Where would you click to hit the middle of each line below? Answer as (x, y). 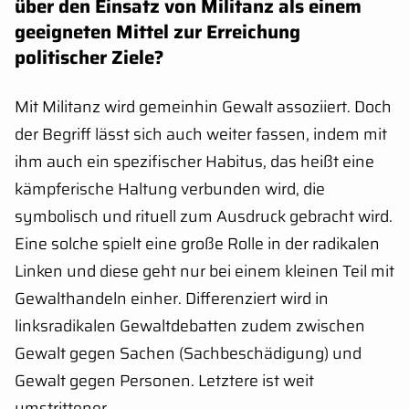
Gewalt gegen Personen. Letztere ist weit (164, 380)
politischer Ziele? (89, 57)
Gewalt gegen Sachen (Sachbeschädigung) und (188, 353)
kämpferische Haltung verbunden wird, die (170, 189)
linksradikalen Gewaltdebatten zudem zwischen (190, 325)
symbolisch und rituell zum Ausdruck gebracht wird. (204, 216)
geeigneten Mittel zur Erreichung (157, 31)
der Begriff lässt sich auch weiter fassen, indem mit (201, 134)
